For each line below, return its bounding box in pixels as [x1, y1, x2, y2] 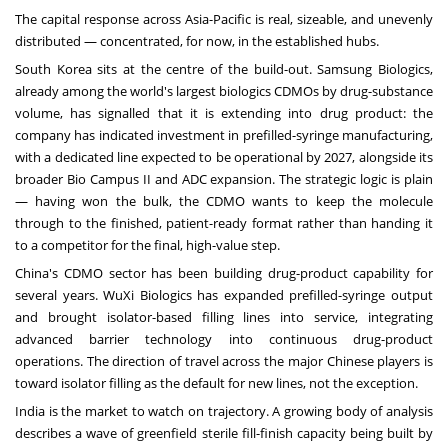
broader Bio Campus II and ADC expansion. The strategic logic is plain [15, 170, 433, 189]
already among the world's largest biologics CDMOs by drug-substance [15, 82, 433, 101]
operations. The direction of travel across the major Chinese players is [15, 352, 433, 371]
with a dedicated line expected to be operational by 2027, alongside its [15, 148, 433, 167]
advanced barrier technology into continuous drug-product [15, 330, 433, 349]
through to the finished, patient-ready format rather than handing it [15, 214, 433, 233]
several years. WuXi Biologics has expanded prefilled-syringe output [15, 286, 433, 305]
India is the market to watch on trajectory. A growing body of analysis [15, 402, 433, 421]
